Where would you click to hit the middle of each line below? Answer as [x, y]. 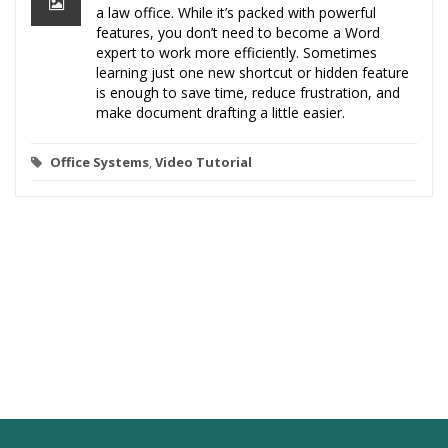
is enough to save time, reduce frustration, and [248, 93]
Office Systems [99, 162]
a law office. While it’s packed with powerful [236, 13]
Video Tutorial [203, 162]
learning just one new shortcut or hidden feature [252, 73]
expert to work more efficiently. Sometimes [236, 53]
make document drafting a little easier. [220, 113]
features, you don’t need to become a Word [238, 33]
